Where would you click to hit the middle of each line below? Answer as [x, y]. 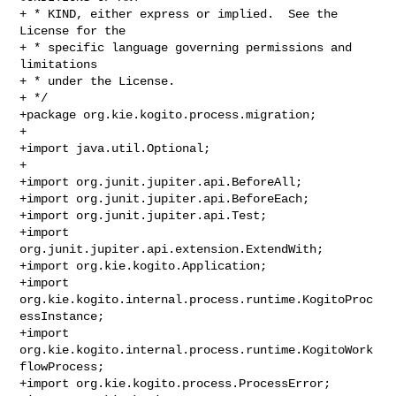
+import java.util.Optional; [115, 148]
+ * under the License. [98, 81]
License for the [73, 30]
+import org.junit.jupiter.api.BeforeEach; [165, 198]
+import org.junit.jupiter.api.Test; [144, 215]
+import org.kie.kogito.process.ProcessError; [175, 383]
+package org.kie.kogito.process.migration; [168, 114]
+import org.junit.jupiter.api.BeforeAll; [161, 182]
